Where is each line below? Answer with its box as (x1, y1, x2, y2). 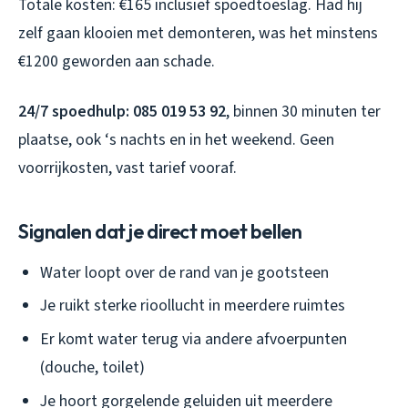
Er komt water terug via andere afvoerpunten (40, 328, 347, 352)
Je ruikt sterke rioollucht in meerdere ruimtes (40, 294, 345, 318)
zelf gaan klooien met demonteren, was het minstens (18, 21, 378, 45)
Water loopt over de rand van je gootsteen (40, 260, 329, 284)
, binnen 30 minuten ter (226, 99, 381, 123)
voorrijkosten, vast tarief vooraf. (18, 156, 237, 179)
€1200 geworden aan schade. (18, 49, 215, 73)
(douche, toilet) (40, 356, 145, 380)
